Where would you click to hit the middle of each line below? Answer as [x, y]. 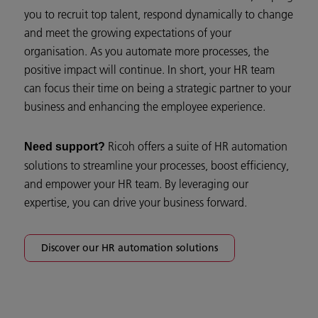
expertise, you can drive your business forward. [136, 202]
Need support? [65, 146]
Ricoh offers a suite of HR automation [196, 146]
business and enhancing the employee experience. [145, 106]
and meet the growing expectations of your [128, 32]
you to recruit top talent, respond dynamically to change [159, 14]
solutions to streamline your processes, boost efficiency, [157, 165]
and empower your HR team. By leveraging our [136, 183]
